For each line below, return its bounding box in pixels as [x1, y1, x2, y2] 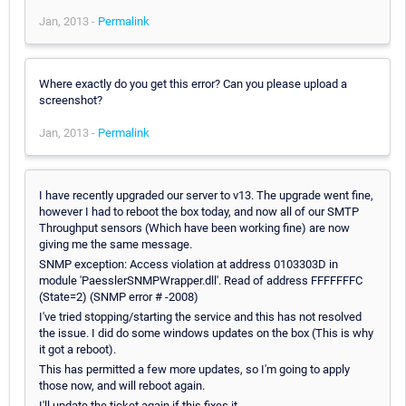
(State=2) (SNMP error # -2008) [39, 289, 198, 304]
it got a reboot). [39, 342, 116, 356]
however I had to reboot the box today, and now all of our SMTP [39, 204, 359, 218]
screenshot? [39, 92, 102, 107]
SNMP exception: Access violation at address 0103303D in [39, 256, 338, 271]
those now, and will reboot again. [39, 378, 205, 392]
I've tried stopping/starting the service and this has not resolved [39, 309, 362, 324]
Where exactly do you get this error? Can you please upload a [39, 76, 347, 91]
